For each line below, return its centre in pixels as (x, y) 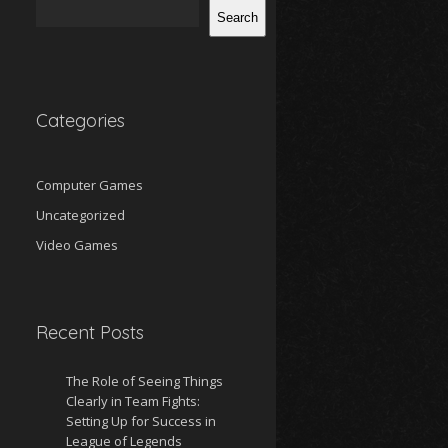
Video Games (77, 245)
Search (237, 17)
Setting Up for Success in (141, 421)
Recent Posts (90, 332)
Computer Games (89, 185)
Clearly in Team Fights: (133, 401)
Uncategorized (80, 215)
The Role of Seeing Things (144, 381)
